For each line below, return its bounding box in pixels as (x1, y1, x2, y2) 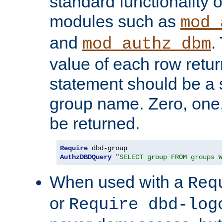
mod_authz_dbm (82, 35, 211, 54)
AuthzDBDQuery (60, 153, 111, 162)
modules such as (50, 12, 180, 31)
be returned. (50, 114, 140, 133)
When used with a (50, 172, 188, 192)
